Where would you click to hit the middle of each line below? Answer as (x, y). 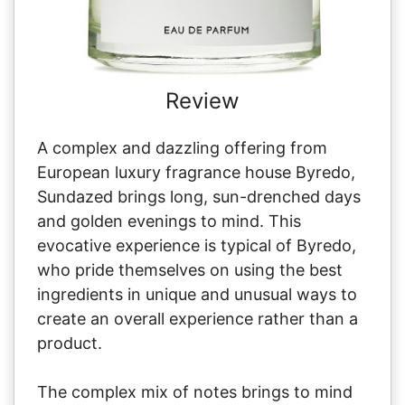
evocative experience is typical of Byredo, (197, 245)
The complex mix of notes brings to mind (195, 391)
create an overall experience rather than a (198, 318)
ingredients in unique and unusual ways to (197, 294)
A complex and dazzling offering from (182, 147)
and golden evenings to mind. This (169, 221)
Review (202, 100)
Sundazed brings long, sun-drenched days (199, 196)
